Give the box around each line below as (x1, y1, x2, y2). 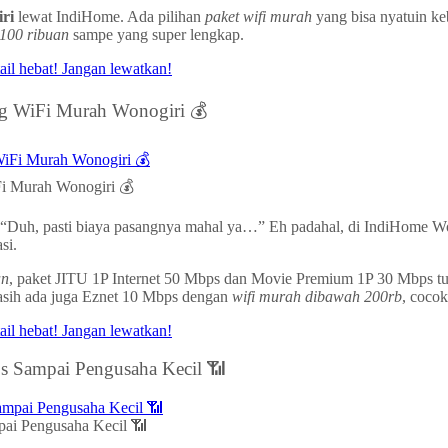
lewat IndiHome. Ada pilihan (14, 8, 205, 26)
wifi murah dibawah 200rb (232, 287, 402, 305)
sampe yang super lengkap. (69, 26, 244, 44)
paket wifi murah (205, 8, 312, 26)
